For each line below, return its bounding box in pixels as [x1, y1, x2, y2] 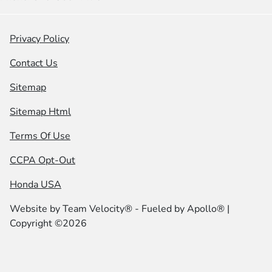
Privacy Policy [10, 32, 69, 46]
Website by [10, 202, 63, 216]
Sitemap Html [10, 105, 71, 119]
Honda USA [10, 178, 61, 192]
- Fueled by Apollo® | [132, 202, 229, 216]
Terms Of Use [10, 129, 70, 143]
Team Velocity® [63, 202, 132, 216]
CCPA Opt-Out [10, 154, 75, 168]
